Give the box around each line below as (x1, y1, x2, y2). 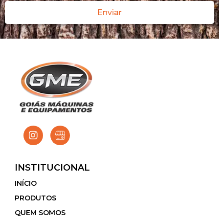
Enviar (97, 7, 122, 17)
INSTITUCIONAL (15, 162, 90, 173)
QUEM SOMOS (15, 208, 66, 217)
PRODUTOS (15, 193, 56, 202)
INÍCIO (15, 178, 37, 188)
